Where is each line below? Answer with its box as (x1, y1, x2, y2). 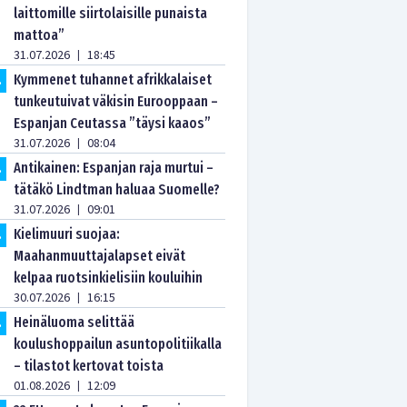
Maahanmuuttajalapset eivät (14, 247, 186, 264)
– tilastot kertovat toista (14, 357, 164, 374)
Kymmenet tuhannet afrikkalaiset (14, 71, 213, 88)
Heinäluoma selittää (14, 313, 135, 331)
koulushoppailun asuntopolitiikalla (14, 335, 223, 352)
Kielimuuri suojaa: (14, 225, 121, 243)
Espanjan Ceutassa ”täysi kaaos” (14, 114, 212, 132)
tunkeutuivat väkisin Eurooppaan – (14, 93, 219, 110)
